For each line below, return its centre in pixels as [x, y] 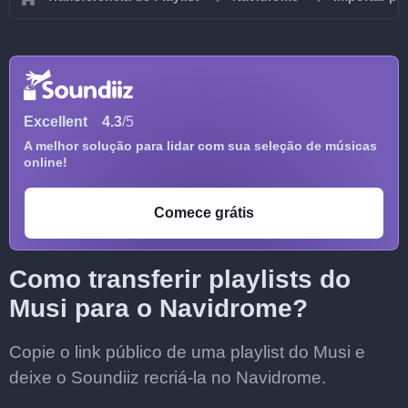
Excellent [56, 122]
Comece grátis [204, 213]
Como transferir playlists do [180, 279]
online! [46, 162]
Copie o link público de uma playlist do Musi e [187, 352]
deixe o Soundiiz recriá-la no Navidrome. [168, 377]
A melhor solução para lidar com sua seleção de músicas [200, 146]
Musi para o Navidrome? [158, 308]
